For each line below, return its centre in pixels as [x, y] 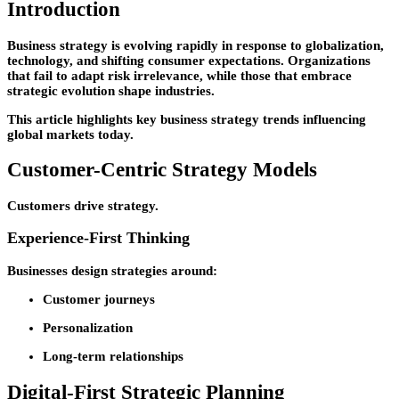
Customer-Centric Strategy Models [162, 170]
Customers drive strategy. [83, 205]
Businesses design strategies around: [112, 270]
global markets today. [70, 134]
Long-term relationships [113, 356]
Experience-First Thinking [98, 238]
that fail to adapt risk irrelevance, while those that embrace [179, 75]
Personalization [88, 327]
